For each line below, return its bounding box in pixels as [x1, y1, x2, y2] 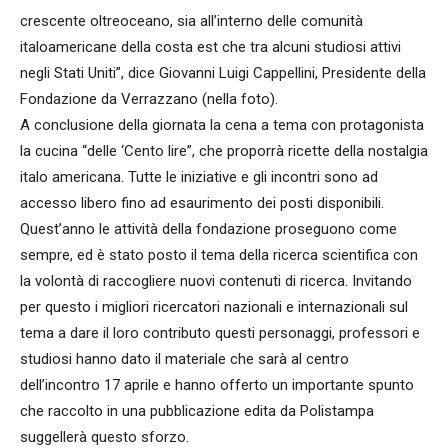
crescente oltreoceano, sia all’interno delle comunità [20, 12, 363, 30]
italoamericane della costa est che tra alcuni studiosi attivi [20, 38, 401, 56]
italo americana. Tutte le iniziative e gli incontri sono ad [20, 168, 378, 186]
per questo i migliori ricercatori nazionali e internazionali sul [20, 298, 408, 316]
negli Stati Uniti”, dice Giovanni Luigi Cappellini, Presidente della [20, 64, 426, 82]
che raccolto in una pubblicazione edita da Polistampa [20, 402, 374, 420]
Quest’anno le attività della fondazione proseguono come [20, 220, 397, 238]
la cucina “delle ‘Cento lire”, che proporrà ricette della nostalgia [20, 142, 428, 160]
